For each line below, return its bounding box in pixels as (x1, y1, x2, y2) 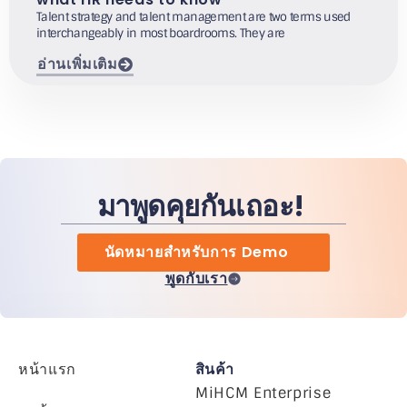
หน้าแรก (18, 359, 76, 379)
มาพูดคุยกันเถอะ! (96, 185, 311, 226)
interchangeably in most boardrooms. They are (36, 25, 285, 42)
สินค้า (195, 359, 234, 379)
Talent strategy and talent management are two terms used (36, 9, 351, 25)
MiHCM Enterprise (195, 382, 332, 402)
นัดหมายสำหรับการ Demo (104, 241, 289, 263)
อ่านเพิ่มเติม (37, 53, 118, 74)
